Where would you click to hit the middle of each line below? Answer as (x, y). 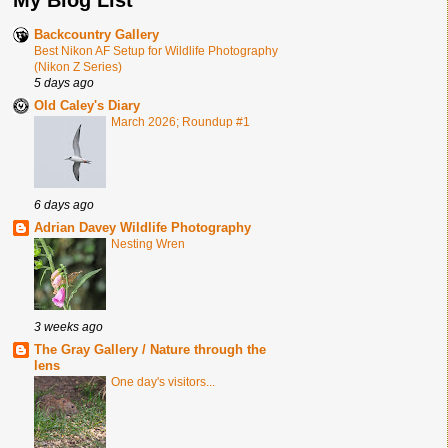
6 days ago (64, 204)
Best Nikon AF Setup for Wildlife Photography (156, 50)
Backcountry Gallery (96, 34)
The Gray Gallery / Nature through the (150, 349)
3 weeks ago (68, 326)
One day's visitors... (163, 381)
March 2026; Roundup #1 (180, 121)
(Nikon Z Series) (78, 66)
